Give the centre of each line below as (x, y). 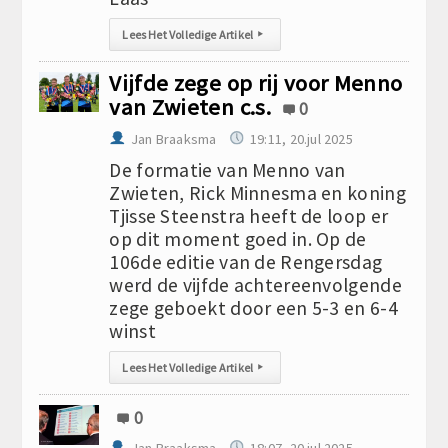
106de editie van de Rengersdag (246, 262)
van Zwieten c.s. (190, 107)
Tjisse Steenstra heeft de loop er (249, 216)
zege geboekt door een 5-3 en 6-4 (253, 308)
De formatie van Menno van (227, 170)
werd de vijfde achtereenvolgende (255, 285)
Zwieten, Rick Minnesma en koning (257, 193)
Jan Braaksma (173, 139)
